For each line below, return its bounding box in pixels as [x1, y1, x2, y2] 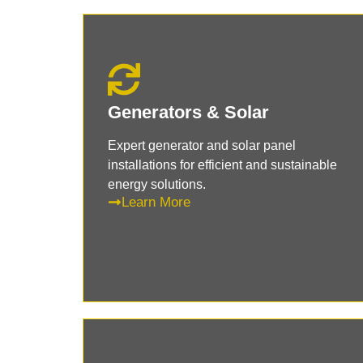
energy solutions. [108, 177, 206, 191]
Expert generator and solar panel [108, 138, 296, 152]
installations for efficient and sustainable [108, 157, 337, 172]
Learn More [122, 194, 190, 210]
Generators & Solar [108, 101, 269, 122]
